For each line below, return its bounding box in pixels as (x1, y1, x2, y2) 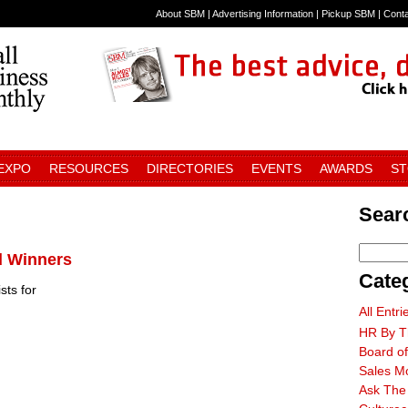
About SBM (156, 8, 205, 19)
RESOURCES (49, 161, 128, 176)
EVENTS (251, 161, 301, 176)
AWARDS (320, 161, 372, 176)
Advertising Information (212, 8, 313, 19)
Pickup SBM (321, 8, 375, 19)
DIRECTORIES (147, 161, 233, 176)
